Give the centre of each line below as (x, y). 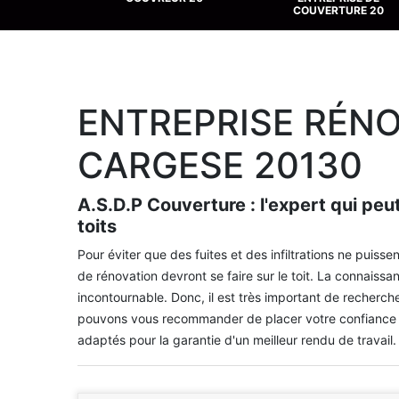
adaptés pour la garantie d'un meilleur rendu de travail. (237, 340)
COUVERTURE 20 (338, 10)
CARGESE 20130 (220, 165)
